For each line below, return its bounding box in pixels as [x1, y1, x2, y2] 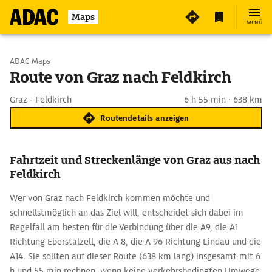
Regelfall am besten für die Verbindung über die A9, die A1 [10, 222, 238, 233]
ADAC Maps [10, 56, 50, 66]
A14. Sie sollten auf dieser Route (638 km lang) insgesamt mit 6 [10, 251, 260, 262]
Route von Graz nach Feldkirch [10, 67, 231, 87]
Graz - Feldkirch [10, 94, 72, 105]
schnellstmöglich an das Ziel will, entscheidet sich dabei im [10, 207, 243, 218]
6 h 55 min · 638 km [184, 94, 262, 105]
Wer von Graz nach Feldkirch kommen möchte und [10, 192, 210, 203]
